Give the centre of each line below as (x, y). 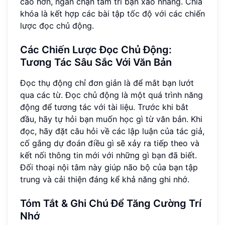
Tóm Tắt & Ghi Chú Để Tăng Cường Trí (111, 204)
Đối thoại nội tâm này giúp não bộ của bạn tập (109, 167)
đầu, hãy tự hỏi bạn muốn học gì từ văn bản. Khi (111, 119)
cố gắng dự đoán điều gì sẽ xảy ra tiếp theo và (110, 143)
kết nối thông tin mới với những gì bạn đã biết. (108, 155)
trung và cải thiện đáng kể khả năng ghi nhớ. (105, 180)
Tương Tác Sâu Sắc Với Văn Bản (96, 63)
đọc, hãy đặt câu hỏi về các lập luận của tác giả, (112, 131)
